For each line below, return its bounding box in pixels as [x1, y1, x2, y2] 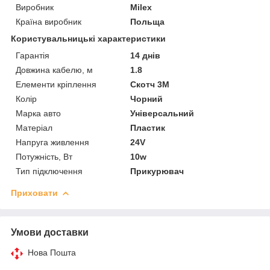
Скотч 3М [130, 79, 170, 89]
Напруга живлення [16, 137, 89, 147]
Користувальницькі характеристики [11, 33, 166, 43]
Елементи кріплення [16, 79, 96, 89]
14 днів [130, 50, 161, 60]
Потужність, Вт [16, 151, 72, 162]
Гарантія [16, 50, 49, 60]
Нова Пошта [28, 247, 76, 257]
